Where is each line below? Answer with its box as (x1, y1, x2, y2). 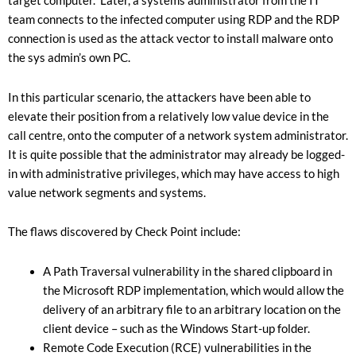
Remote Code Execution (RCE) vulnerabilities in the (42, 341, 311, 354)
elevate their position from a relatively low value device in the (8, 109, 329, 123)
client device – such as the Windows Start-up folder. (42, 322, 310, 335)
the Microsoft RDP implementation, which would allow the (42, 284, 344, 297)
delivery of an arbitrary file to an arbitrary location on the (42, 303, 341, 316)
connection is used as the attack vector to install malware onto (8, 32, 333, 46)
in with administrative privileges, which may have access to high (8, 166, 339, 180)
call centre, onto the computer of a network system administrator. (8, 128, 348, 142)
